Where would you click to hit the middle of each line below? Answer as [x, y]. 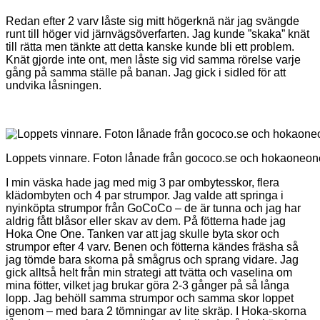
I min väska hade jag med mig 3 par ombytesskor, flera [142, 182]
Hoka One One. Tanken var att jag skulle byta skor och [142, 234]
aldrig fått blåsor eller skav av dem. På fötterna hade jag [146, 221]
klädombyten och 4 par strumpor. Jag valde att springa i [145, 195]
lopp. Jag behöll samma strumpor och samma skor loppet [150, 298]
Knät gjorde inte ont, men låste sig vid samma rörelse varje [153, 59]
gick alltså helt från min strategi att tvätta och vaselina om [149, 272]
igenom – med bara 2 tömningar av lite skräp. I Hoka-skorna [156, 311]
